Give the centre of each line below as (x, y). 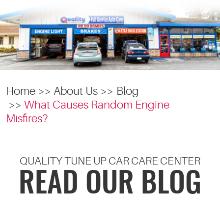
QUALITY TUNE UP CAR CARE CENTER (110, 161)
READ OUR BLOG (110, 185)
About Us (76, 91)
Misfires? (27, 118)
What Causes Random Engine (97, 105)
